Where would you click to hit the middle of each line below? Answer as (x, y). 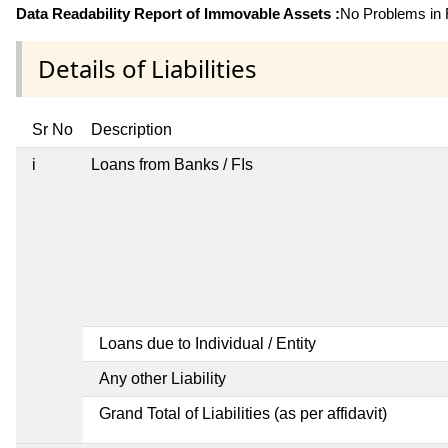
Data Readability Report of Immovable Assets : (178, 13)
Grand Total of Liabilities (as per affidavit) (243, 414)
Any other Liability (162, 379)
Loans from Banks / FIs (172, 165)
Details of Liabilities (147, 68)
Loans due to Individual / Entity (207, 344)
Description (131, 130)
